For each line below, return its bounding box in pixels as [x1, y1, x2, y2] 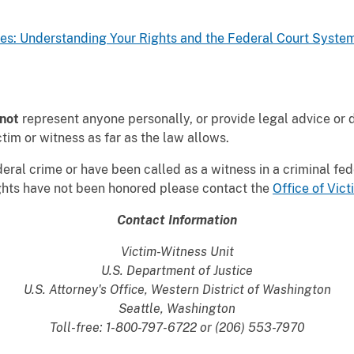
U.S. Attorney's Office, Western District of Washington [23, 282, 331, 297]
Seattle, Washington [119, 301, 235, 316]
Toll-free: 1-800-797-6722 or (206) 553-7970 [50, 320, 304, 335]
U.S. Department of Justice [101, 263, 253, 278]
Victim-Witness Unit [120, 244, 234, 259]
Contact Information [117, 213, 237, 228]
